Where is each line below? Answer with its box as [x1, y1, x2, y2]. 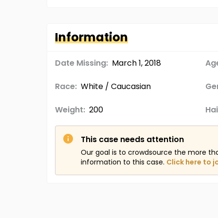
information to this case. [81, 157, 164, 167]
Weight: [55, 104, 85, 115]
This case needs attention [81, 134, 184, 145]
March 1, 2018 [112, 57, 161, 69]
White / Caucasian [81, 81, 151, 92]
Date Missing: [55, 57, 108, 69]
